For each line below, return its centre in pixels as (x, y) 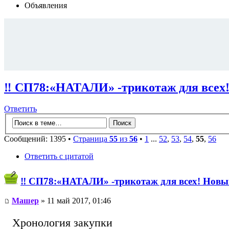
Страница (91, 139)
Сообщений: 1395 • (39, 139)
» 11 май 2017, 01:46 (75, 201)
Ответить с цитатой (59, 156)
